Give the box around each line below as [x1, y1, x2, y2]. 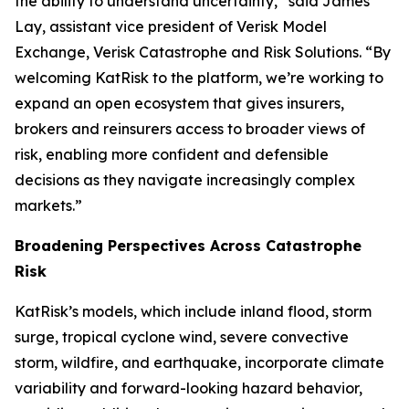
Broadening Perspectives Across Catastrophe [15, 236, 362, 255]
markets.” [15, 196, 82, 215]
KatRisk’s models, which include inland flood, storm [15, 302, 372, 320]
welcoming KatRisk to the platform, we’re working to [15, 68, 383, 87]
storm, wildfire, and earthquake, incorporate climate [15, 353, 384, 372]
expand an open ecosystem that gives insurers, [15, 94, 344, 112]
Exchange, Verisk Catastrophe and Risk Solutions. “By [15, 43, 391, 61]
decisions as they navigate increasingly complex [15, 171, 355, 189]
